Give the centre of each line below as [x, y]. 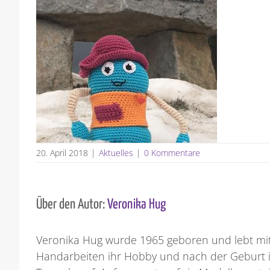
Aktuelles [116, 153]
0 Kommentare [172, 153]
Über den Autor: [72, 205]
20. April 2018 [62, 153]
